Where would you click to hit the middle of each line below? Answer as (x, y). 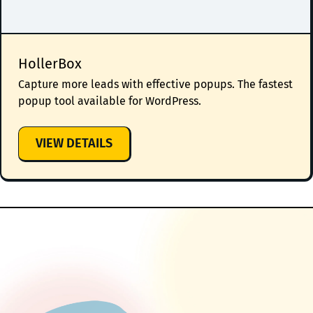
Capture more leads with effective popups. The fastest (155, 85)
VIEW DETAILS (74, 144)
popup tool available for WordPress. (110, 101)
